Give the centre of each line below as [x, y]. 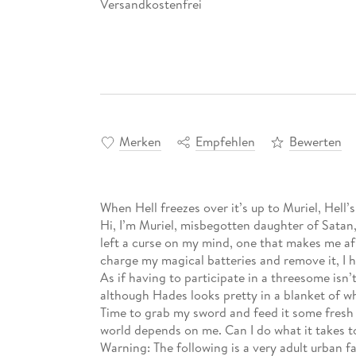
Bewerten [315, 142]
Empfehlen [225, 142]
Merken [140, 142]
